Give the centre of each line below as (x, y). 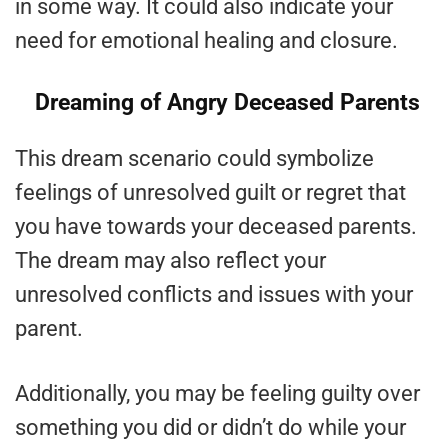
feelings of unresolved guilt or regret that (210, 193)
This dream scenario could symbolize (194, 159)
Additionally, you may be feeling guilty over (217, 394)
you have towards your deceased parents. (216, 227)
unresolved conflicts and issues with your (214, 295)
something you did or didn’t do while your (210, 428)
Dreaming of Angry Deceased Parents (227, 103)
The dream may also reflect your (170, 261)
